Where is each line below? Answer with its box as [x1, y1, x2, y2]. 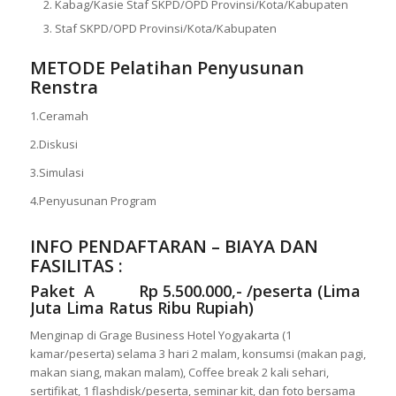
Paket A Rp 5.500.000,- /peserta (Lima [29, 280, 361, 302]
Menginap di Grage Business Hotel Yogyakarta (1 [29, 327, 292, 344]
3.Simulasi [29, 164, 84, 181]
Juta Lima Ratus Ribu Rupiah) [29, 297, 254, 319]
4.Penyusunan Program [29, 193, 156, 209]
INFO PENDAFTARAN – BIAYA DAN [29, 234, 318, 259]
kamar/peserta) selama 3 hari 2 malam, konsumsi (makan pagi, [29, 346, 366, 362]
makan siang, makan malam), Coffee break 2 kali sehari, [29, 364, 329, 381]
